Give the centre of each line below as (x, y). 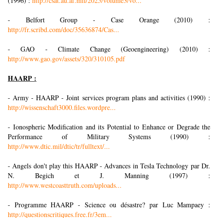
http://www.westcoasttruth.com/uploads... (65, 185)
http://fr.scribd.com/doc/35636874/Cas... (64, 30)
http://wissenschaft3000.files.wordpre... (62, 108)
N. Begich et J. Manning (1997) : (109, 176)
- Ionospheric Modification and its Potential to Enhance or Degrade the (109, 127)
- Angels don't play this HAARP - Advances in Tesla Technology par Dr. (109, 166)
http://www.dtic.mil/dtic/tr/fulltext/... (59, 146)
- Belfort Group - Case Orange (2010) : (109, 20)
